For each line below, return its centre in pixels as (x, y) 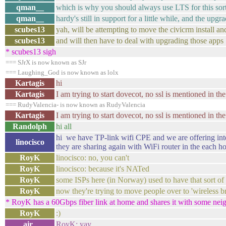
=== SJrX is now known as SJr (46, 62)
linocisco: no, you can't (93, 158)
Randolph (30, 126)
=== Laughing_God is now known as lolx (62, 72)
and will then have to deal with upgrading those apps (140, 41)
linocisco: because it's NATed (103, 169)
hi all (64, 126)
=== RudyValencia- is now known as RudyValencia (75, 105)
